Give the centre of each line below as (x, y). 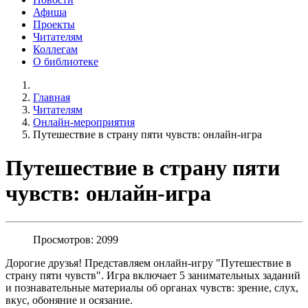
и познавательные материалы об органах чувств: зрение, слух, (152, 287)
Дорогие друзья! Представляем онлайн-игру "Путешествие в (148, 263)
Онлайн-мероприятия (84, 122)
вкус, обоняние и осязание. (70, 300)
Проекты (54, 24)
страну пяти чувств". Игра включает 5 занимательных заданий (153, 275)
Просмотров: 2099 (76, 239)
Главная (52, 97)
